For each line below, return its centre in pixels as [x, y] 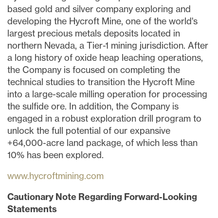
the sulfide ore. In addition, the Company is [93, 106]
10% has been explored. [55, 155]
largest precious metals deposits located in [94, 33]
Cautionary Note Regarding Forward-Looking [102, 197]
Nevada [60, 45]
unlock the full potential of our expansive [89, 131]
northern [26, 45]
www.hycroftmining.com [55, 176]
